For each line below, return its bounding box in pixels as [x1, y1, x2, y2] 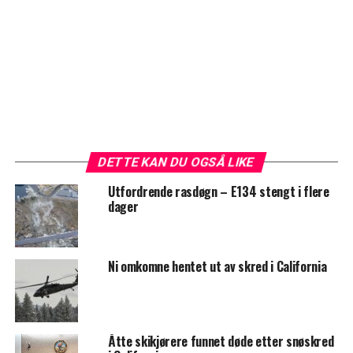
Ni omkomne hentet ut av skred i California [107, 257, 327, 277]
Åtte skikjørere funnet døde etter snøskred [107, 332, 334, 351]
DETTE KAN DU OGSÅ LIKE [97, 154, 257, 170]
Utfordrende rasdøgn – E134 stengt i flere [107, 182, 329, 202]
